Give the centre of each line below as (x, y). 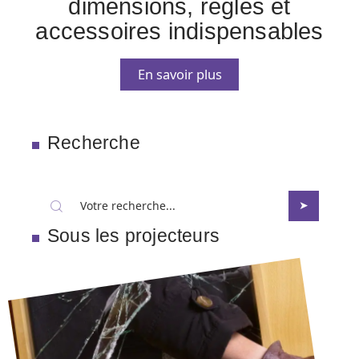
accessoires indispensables (179, 32)
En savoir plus (179, 75)
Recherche (94, 143)
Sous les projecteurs (133, 236)
